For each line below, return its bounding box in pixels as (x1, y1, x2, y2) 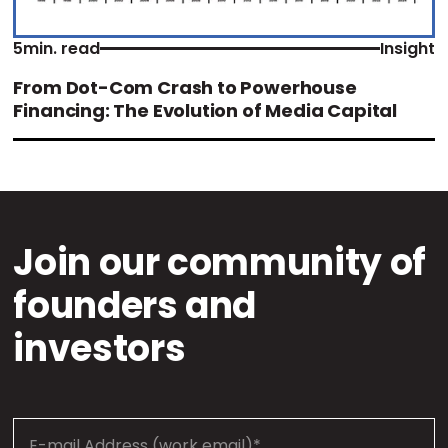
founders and (13, 279, 257, 331)
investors (13, 322, 186, 374)
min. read (23, 36, 101, 60)
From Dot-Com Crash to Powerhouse (13, 74, 357, 100)
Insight (379, 36, 435, 60)
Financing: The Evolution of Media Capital (13, 97, 398, 123)
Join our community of (13, 236, 426, 288)
